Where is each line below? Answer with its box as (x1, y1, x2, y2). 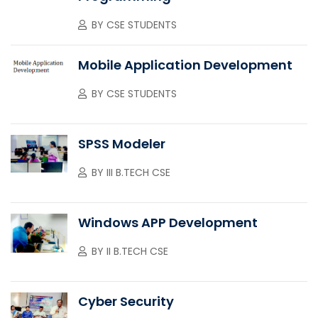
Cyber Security (78, 292, 174, 310)
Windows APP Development (78, 213, 258, 231)
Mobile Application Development (78, 55, 292, 74)
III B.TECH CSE (106, 165, 170, 180)
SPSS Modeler (78, 134, 165, 153)
